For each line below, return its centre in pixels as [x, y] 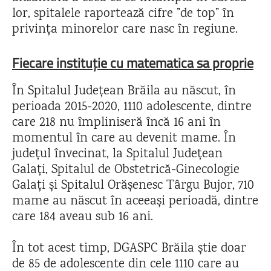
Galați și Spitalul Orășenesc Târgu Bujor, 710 [133, 186]
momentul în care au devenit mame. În [124, 139]
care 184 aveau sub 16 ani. [84, 217]
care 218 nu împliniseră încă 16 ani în [116, 123]
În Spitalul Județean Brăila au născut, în [124, 92]
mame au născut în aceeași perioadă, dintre [135, 202]
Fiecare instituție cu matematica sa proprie [133, 63]
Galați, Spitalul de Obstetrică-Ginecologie [126, 170]
